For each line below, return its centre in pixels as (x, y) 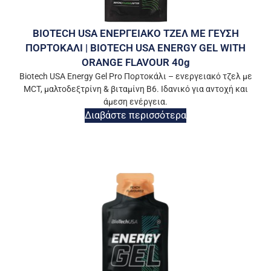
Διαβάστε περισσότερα (135, 116)
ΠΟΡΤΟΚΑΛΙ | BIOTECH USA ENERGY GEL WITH (135, 48)
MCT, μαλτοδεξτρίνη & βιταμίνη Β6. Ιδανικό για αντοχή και (135, 89)
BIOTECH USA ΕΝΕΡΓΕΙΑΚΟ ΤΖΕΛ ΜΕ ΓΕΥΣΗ (135, 34)
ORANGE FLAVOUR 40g (135, 63)
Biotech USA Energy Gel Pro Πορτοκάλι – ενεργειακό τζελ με (135, 77)
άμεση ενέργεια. (135, 102)
